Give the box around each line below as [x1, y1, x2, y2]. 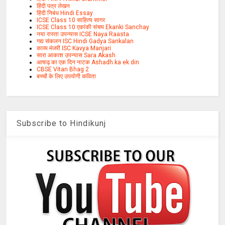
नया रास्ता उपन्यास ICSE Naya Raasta [37, 30, 130, 38]
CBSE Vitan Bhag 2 [37, 65, 89, 73]
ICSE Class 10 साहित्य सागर [37, 16, 105, 24]
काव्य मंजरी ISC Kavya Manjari [37, 44, 111, 52]
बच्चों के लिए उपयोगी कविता [37, 72, 96, 80]
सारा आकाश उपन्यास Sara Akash [37, 51, 116, 59]
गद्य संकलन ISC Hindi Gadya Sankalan [37, 37, 134, 45]
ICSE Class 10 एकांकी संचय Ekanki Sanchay [37, 23, 150, 31]
